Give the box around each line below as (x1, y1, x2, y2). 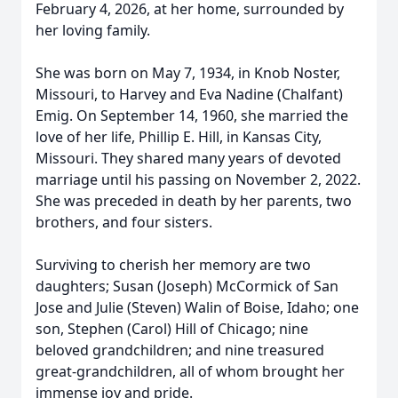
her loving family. (36, 20, 150, 40)
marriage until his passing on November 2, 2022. (36, 170, 361, 189)
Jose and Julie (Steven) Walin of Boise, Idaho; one (36, 298, 359, 317)
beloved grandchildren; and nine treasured (36, 340, 324, 360)
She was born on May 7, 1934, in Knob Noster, (36, 63, 340, 83)
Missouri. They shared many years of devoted (36, 148, 341, 168)
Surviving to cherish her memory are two (36, 255, 311, 275)
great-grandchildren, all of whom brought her (36, 362, 345, 381)
